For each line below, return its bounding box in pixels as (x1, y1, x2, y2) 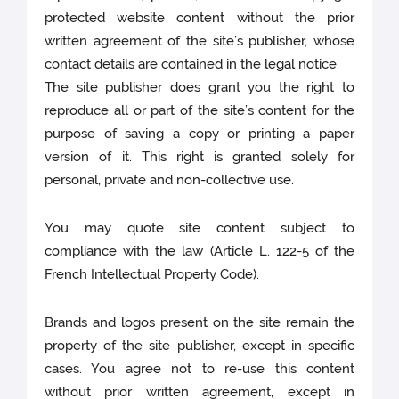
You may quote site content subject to (45, 220, 354, 237)
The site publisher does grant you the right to (45, 79, 354, 96)
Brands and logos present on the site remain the (45, 314, 354, 331)
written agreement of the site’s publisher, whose (45, 33, 354, 50)
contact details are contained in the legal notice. (45, 56, 340, 73)
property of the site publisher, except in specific (45, 338, 354, 354)
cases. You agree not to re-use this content (45, 361, 354, 378)
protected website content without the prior (45, 10, 354, 27)
